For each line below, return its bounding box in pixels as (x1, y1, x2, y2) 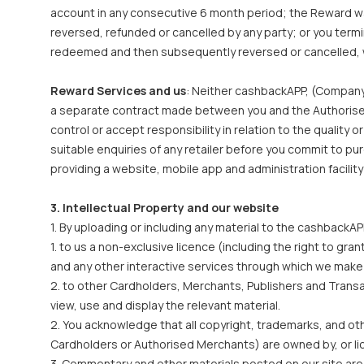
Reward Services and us (50, 83, 186, 98)
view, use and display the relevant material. (50, 297, 280, 313)
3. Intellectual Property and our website (50, 200, 279, 215)
